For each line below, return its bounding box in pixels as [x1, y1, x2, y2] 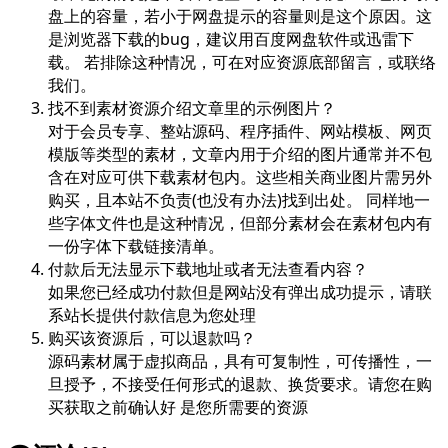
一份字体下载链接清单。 [48, 234, 224, 257]
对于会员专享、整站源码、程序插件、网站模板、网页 [48, 119, 432, 142]
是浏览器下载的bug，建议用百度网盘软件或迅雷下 [48, 27, 414, 50]
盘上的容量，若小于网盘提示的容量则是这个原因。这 [48, 4, 432, 27]
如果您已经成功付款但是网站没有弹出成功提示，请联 [48, 280, 432, 303]
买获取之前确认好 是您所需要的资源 [48, 395, 308, 418]
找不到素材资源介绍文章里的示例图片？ [48, 96, 336, 119]
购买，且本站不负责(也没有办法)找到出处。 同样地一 [48, 188, 430, 211]
